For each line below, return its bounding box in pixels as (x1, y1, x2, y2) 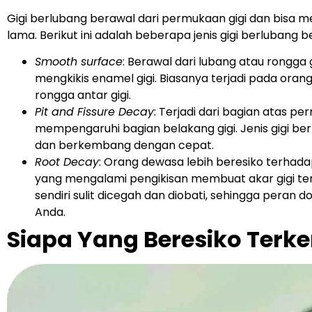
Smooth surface (35, 53, 123, 70)
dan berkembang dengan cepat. (35, 136, 217, 153)
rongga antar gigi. (35, 86, 134, 103)
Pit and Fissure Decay (35, 103, 154, 120)
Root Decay (35, 153, 99, 170)
